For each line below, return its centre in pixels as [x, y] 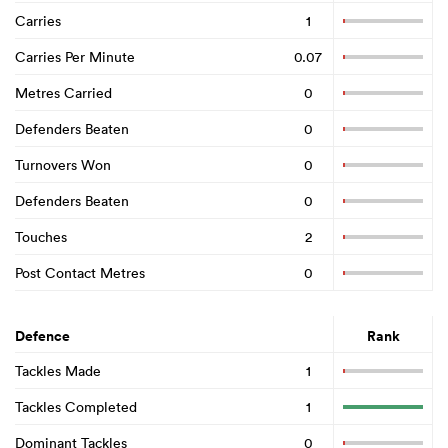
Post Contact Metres [80, 272]
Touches [41, 236]
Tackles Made [58, 370]
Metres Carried [63, 92]
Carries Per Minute [75, 56]
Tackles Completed [76, 406]
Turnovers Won [63, 164]
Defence [42, 336]
